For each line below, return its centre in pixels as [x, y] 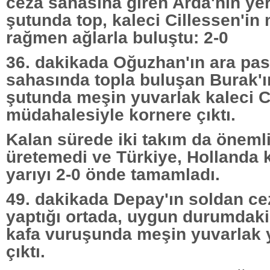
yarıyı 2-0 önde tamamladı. [113, 174]
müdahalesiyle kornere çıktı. [121, 115]
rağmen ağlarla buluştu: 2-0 [117, 38]
